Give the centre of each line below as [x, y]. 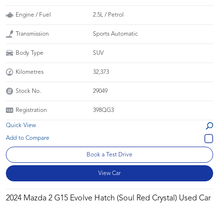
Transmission [32, 34]
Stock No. [28, 91]
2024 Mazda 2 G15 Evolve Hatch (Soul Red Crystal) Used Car [108, 198]
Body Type [30, 53]
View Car [109, 173]
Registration [31, 110]
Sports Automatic [116, 34]
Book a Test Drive [109, 155]
